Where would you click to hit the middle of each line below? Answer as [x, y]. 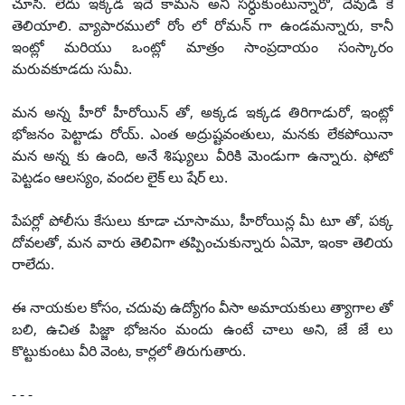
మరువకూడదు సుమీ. [72, 68]
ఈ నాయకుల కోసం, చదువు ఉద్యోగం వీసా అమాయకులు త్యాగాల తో [202, 307]
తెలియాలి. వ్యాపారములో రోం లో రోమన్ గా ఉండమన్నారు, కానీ [202, 25]
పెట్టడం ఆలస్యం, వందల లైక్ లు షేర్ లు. [120, 177]
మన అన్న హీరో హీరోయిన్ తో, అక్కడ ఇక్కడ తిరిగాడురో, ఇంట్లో [202, 112]
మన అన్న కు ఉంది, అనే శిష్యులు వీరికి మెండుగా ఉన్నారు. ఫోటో [202, 155]
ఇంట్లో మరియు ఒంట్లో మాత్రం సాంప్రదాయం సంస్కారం [202, 47]
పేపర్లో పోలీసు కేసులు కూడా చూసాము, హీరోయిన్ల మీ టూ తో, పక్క [202, 220]
